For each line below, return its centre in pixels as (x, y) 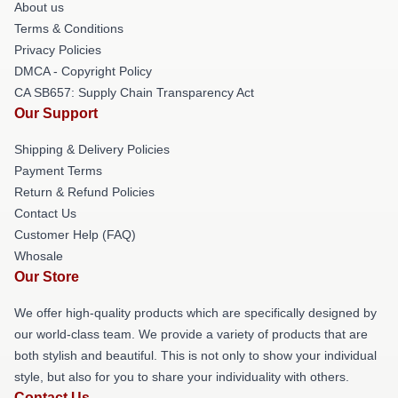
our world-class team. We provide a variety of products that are (191, 334)
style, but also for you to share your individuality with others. (182, 376)
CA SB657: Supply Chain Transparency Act (134, 92)
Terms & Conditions (69, 28)
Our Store (47, 276)
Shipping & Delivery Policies (92, 149)
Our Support (56, 113)
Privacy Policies (58, 49)
